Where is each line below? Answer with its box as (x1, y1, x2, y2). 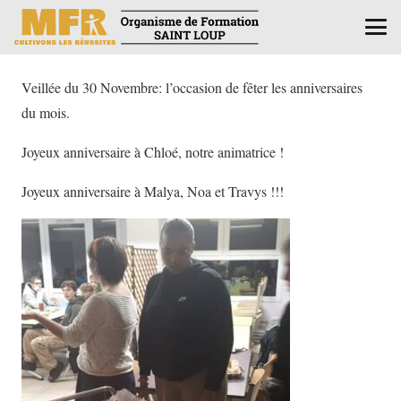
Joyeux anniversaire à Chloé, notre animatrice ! (21, 142, 284, 161)
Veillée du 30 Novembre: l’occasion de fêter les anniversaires (21, 78, 363, 97)
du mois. (21, 103, 70, 122)
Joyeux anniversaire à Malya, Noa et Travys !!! (21, 182, 284, 200)
